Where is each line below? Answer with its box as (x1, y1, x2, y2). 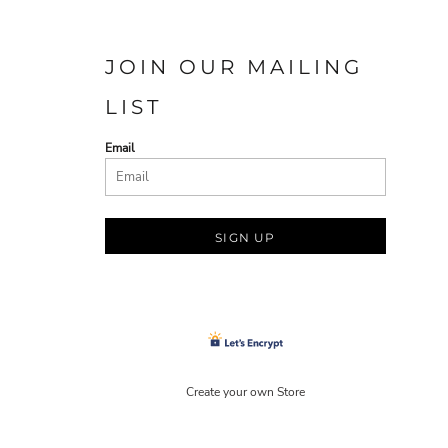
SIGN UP (215, 229, 276, 245)
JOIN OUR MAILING (105, 55, 363, 80)
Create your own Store (186, 384, 305, 401)
